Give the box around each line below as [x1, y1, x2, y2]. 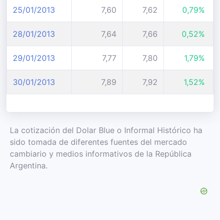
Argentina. [10, 161, 48, 170]
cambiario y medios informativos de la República [10, 149, 192, 159]
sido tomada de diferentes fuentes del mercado [10, 137, 187, 147]
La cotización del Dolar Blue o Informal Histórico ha [10, 125, 202, 135]
